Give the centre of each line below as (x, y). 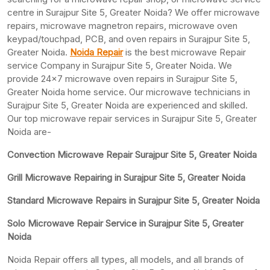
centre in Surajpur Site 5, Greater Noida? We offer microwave (133, 12)
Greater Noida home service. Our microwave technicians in (129, 92)
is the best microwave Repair (184, 52)
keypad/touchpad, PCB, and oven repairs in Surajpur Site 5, (129, 39)
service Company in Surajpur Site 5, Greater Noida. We (120, 65)
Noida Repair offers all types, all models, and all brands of (126, 259)
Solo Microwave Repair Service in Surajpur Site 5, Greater (125, 223)
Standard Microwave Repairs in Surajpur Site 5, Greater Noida (133, 200)
